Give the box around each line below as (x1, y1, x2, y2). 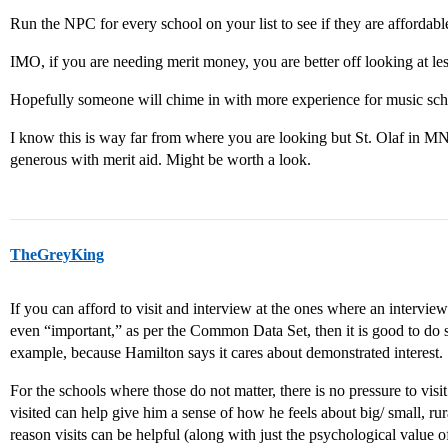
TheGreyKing (10, 246, 104, 263)
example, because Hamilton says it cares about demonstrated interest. (10, 344, 443, 361)
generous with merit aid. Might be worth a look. (10, 151, 311, 168)
